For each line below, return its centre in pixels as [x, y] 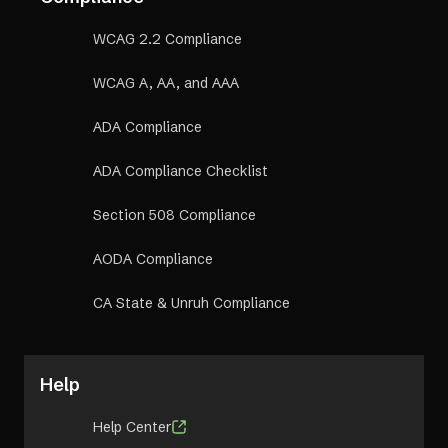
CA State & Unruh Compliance [191, 302]
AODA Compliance [153, 258]
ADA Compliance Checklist [180, 170]
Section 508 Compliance [174, 214]
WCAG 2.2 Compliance [167, 38]
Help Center [132, 426]
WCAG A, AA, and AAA [166, 82]
